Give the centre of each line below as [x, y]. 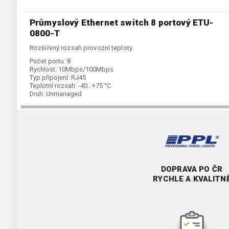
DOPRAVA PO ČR [192, 169]
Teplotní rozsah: [53, 86]
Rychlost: [43, 70]
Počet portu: [48, 61]
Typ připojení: [50, 78]
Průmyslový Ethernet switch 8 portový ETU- [122, 23]
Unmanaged [64, 94]
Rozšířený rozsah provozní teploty [81, 48]
